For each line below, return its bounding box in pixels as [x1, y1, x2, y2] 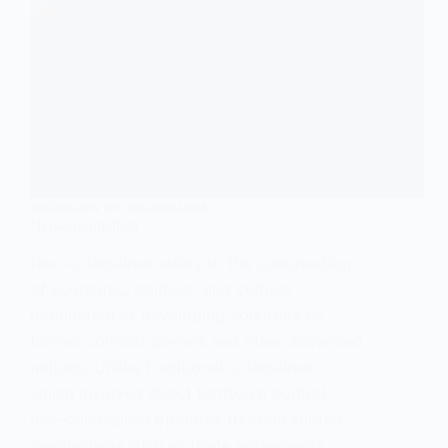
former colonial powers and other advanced [30, 331, 363, 352]
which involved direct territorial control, [30, 383, 330, 404]
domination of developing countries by [30, 305, 324, 326]
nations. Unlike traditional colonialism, [30, 357, 317, 378]
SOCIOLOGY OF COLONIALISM [30, 200, 207, 216]
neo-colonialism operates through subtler [30, 409, 343, 430]
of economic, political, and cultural [30, 279, 292, 300]
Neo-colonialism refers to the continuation [30, 253, 351, 274]
